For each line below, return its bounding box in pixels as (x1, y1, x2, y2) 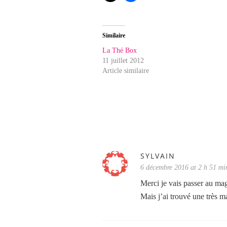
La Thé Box (102, 47, 137, 54)
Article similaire (102, 67, 149, 74)
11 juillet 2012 (102, 57, 144, 64)
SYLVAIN (140, 151, 175, 161)
